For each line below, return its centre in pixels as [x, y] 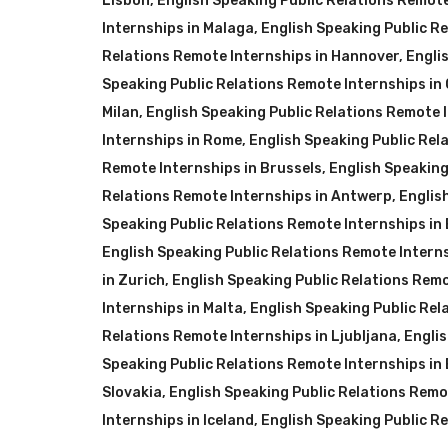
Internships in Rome [172, 140]
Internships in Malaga [178, 28]
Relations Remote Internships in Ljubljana [249, 336]
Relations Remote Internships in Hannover [250, 56]
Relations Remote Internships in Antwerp [247, 196]
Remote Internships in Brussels [212, 168]
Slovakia [132, 392]
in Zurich [133, 280]
